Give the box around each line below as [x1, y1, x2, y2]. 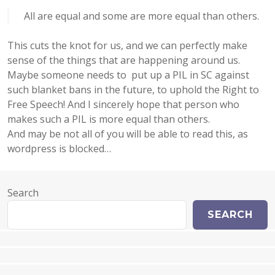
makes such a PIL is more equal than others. [7, 112, 210, 126]
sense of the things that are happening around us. [7, 53, 240, 67]
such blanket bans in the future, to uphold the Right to [7, 82, 259, 96]
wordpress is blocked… [7, 141, 111, 155]
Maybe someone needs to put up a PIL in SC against [7, 68, 249, 82]
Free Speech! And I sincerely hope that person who [7, 97, 239, 111]
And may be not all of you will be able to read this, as [7, 126, 248, 141]
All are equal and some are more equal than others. [24, 9, 259, 23]
